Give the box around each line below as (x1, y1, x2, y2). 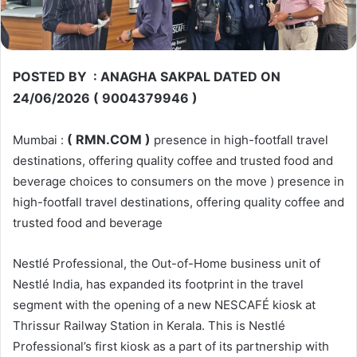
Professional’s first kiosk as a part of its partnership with (13, 338, 329, 354)
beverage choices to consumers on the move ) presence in (13, 173, 344, 189)
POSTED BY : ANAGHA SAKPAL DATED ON (13, 68, 280, 84)
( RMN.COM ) (67, 131, 154, 147)
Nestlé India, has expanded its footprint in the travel (13, 276, 304, 292)
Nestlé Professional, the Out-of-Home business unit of (13, 255, 320, 271)
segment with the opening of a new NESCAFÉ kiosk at (13, 296, 316, 312)
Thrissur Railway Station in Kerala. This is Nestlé (13, 317, 285, 333)
